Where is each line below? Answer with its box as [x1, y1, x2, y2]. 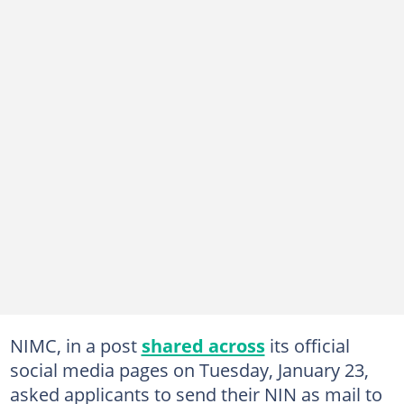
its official [264, 333, 350, 358]
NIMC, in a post [9, 333, 142, 358]
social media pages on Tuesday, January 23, [9, 357, 369, 382]
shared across [141, 333, 265, 358]
